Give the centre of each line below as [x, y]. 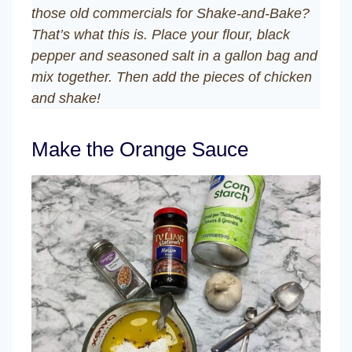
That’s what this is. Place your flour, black [161, 34]
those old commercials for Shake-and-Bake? [170, 13]
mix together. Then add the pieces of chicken [172, 77]
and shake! [66, 98]
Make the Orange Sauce [140, 149]
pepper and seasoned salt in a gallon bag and [174, 55]
